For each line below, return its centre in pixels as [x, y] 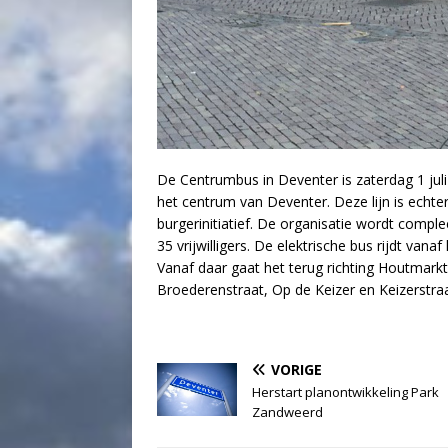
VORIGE [296, 369]
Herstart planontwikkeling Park [345, 391]
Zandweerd [287, 411]
